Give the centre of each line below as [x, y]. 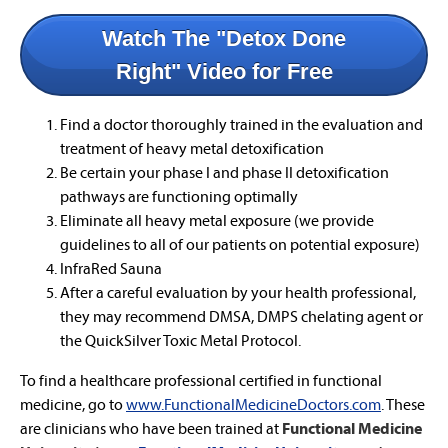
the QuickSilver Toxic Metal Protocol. [180, 340]
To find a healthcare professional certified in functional [201, 380]
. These [403, 404]
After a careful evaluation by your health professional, [238, 292]
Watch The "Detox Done [224, 39]
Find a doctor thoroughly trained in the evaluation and [241, 124]
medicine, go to [73, 404]
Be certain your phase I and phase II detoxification [224, 172]
